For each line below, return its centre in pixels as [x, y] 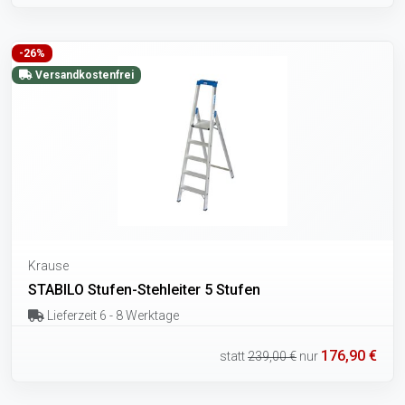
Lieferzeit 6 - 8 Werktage [111, 315]
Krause [48, 265]
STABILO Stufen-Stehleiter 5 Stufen [144, 289]
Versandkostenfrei [83, 75]
